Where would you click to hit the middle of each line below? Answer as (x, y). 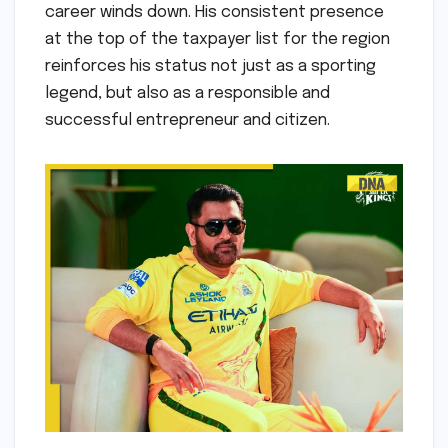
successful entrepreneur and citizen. (187, 120)
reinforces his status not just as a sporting (210, 66)
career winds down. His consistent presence (214, 12)
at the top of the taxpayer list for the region (217, 39)
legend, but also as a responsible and (187, 93)
